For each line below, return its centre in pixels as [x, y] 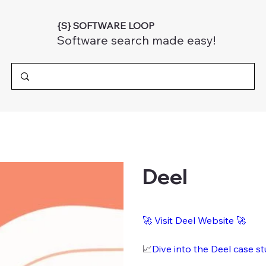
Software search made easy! [136, 40]
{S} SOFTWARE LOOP [105, 26]
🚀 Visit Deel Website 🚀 [194, 221]
